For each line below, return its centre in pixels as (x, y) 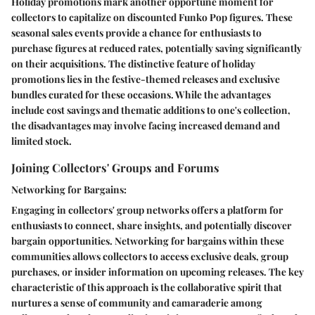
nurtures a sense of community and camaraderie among (137, 303)
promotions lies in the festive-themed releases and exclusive (146, 79)
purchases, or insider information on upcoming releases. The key (157, 272)
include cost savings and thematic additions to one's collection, (151, 110)
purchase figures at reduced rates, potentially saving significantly (156, 49)
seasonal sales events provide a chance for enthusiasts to (136, 33)
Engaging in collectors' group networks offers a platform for (147, 210)
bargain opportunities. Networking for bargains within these (148, 241)
